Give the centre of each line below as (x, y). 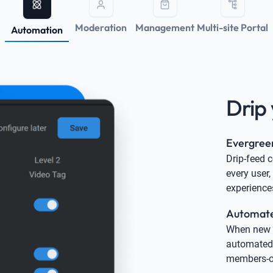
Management (165, 27)
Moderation (101, 27)
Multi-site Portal (232, 27)
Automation (37, 30)
